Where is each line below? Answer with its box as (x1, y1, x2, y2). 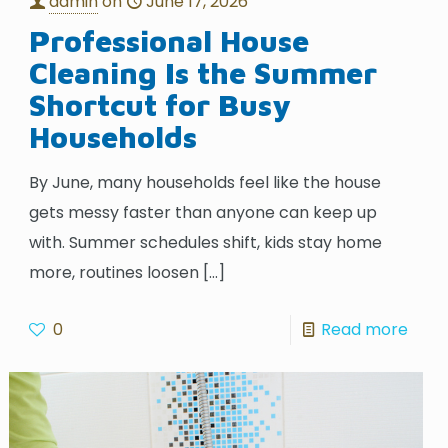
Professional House (29, 22, 310, 58)
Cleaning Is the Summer (29, 54, 378, 90)
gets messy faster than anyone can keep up (29, 200, 378, 224)
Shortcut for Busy (29, 86, 292, 122)
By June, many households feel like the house (29, 170, 382, 194)
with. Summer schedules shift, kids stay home (29, 230, 383, 254)
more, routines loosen (29, 260, 200, 284)
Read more (320, 317, 408, 341)
